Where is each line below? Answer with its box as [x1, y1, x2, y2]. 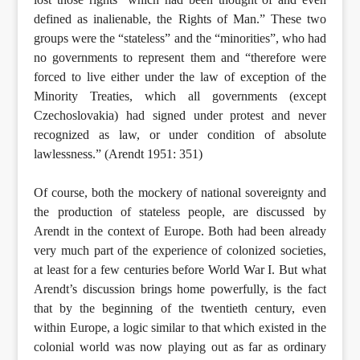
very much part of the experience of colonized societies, [34, 243, 326, 257]
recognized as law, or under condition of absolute [34, 127, 326, 141]
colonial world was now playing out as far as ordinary [34, 339, 326, 354]
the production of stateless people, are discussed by [34, 204, 326, 219]
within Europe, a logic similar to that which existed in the [34, 320, 326, 334]
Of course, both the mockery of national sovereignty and [34, 185, 326, 199]
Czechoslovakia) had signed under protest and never [34, 108, 326, 122]
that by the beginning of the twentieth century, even [34, 301, 326, 315]
